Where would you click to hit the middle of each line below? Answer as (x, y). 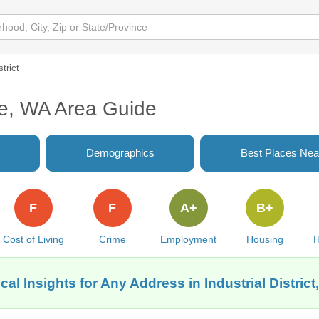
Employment (189, 239)
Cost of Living (33, 239)
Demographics (120, 153)
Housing (265, 239)
